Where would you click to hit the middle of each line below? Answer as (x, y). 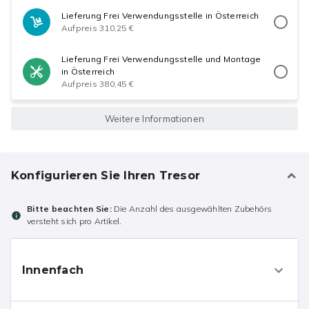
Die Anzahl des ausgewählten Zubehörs (192, 209)
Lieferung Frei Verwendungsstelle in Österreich (160, 16)
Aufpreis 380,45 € (98, 84)
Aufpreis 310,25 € (98, 28)
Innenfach (53, 270)
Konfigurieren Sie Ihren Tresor (106, 176)
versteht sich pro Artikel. (74, 221)
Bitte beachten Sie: (69, 209)
